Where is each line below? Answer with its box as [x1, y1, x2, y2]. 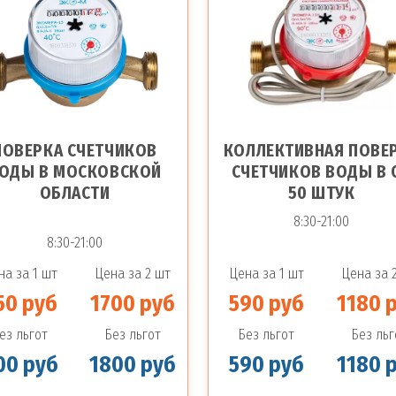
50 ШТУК [287, 183, 355, 203]
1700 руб [89, 291, 175, 317]
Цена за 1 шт [228, 265, 304, 282]
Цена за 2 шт [94, 265, 171, 282]
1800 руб [88, 352, 176, 378]
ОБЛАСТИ [39, 183, 110, 203]
